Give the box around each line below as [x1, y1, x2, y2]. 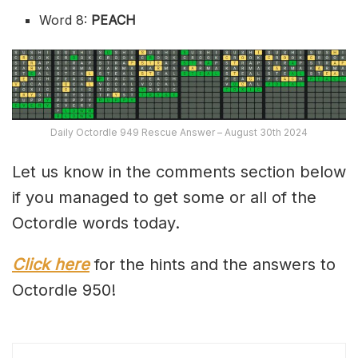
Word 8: [39, 11, 92, 28]
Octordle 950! [12, 280, 116, 300]
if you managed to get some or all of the [12, 188, 316, 208]
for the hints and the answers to [89, 255, 336, 275]
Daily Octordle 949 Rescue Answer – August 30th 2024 [50, 126, 308, 139]
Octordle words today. [12, 213, 180, 233]
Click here [12, 255, 89, 275]
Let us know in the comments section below [12, 162, 346, 182]
